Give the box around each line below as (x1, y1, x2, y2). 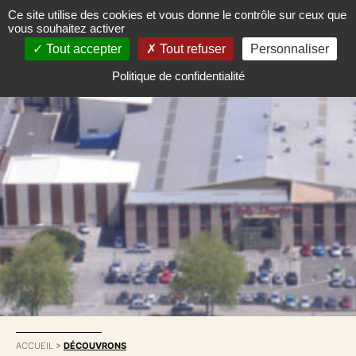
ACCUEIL (16, 340, 53, 351)
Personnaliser (250, 42, 329, 56)
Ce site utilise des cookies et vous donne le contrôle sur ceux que (8, 8, 346, 21)
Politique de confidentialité (111, 69, 245, 83)
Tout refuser (157, 42, 226, 56)
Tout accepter (43, 42, 122, 56)
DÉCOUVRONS (64, 340, 126, 351)
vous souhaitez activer (8, 21, 125, 35)
